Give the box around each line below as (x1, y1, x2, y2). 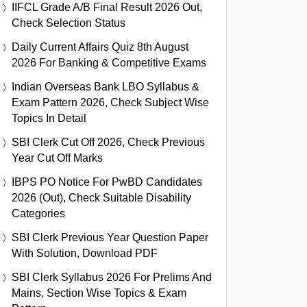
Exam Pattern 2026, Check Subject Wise (12, 96, 209, 108)
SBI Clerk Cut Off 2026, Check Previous (12, 136, 205, 148)
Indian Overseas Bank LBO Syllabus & (12, 80, 199, 93)
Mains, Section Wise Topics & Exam (12, 286, 186, 299)
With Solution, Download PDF (12, 247, 158, 259)
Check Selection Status (12, 16, 125, 29)
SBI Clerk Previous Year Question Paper (12, 231, 208, 243)
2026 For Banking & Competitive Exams (12, 56, 206, 69)
